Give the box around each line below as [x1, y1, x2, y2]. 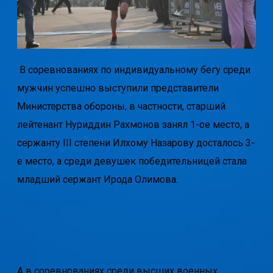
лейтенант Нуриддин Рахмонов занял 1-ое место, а [16, 119, 254, 131]
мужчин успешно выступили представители [16, 82, 219, 94]
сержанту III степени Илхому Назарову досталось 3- [16, 137, 255, 149]
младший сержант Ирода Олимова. [16, 174, 178, 186]
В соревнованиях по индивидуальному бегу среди [16, 64, 250, 76]
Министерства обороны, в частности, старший [16, 101, 225, 113]
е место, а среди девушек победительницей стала [16, 155, 247, 168]
